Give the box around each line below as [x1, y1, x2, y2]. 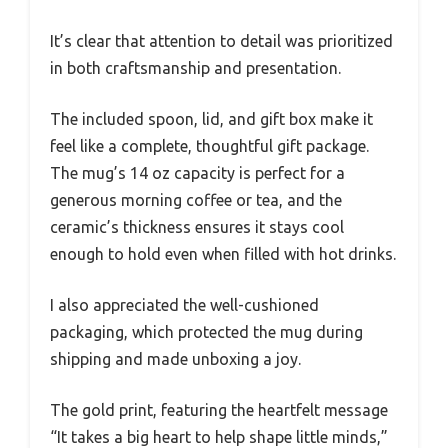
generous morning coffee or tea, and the [50, 191, 342, 209]
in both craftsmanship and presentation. [50, 59, 341, 77]
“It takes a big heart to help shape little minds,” [50, 428, 388, 446]
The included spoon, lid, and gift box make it [50, 110, 373, 128]
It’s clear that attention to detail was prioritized [50, 32, 393, 50]
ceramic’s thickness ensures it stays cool [50, 218, 344, 236]
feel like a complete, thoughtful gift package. [50, 137, 369, 155]
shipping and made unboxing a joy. [50, 350, 301, 368]
